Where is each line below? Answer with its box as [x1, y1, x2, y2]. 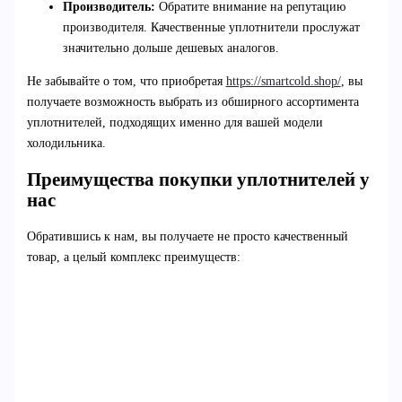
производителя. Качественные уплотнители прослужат [62, 21, 360, 35]
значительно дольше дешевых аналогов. [62, 41, 279, 56]
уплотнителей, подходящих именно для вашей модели [26, 116, 323, 130]
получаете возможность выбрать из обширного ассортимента [26, 95, 359, 109]
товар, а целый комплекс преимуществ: [26, 250, 240, 265]
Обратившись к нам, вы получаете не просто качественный [26, 230, 348, 244]
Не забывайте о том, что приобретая [26, 74, 226, 89]
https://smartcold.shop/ [225, 74, 341, 89]
